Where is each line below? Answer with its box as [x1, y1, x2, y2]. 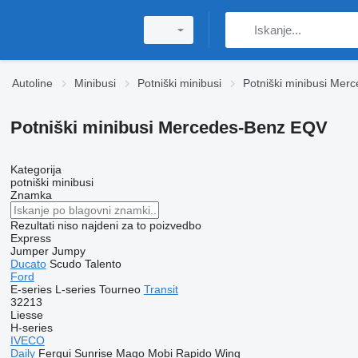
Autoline [12, 77, 53, 89]
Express [10, 232, 51, 245]
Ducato [10, 257, 46, 270]
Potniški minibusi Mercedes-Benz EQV [10, 117, 328, 137]
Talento [84, 257, 121, 270]
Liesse [10, 308, 43, 321]
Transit [143, 283, 178, 296]
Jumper [10, 245, 49, 257]
